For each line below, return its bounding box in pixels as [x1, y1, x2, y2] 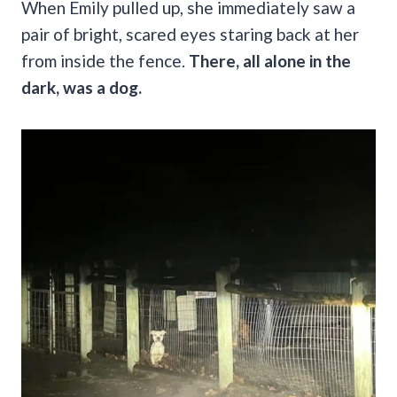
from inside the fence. [21, 51, 189, 72]
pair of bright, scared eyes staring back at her [21, 24, 359, 45]
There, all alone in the [189, 51, 351, 72]
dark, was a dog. [21, 77, 142, 98]
